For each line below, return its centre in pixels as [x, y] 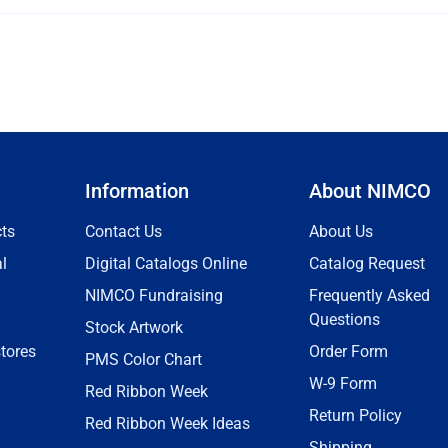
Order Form [348, 351]
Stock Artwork [134, 327]
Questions [344, 319]
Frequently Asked [369, 295]
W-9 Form [343, 383]
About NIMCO [370, 191]
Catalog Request [367, 263]
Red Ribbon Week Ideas [167, 423]
